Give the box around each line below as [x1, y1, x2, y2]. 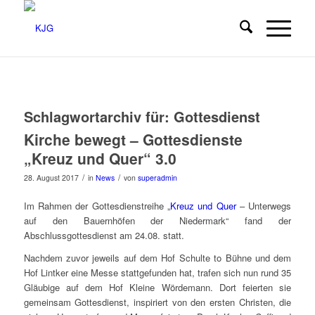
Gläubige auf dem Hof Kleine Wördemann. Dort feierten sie [23, 281, 292, 295]
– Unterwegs [236, 199, 292, 213]
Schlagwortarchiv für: [23, 106, 174, 127]
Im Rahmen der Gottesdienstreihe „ [23, 199, 170, 213]
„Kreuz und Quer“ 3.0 [23, 148, 176, 169]
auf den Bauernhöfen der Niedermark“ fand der [23, 214, 292, 228]
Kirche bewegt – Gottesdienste [23, 129, 243, 150]
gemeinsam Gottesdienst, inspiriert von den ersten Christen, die [23, 295, 292, 309]
